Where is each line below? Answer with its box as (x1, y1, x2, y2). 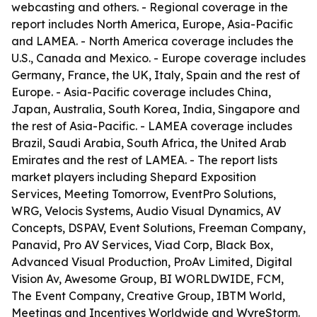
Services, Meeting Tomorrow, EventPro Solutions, (11, 187, 276, 201)
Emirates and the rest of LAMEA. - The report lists (11, 153, 277, 167)
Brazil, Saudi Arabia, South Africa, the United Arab (11, 136, 287, 150)
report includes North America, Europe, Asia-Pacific (11, 17, 293, 31)
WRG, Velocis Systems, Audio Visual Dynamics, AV (11, 204, 281, 218)
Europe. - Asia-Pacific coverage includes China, (11, 85, 271, 99)
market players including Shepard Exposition (11, 170, 256, 184)
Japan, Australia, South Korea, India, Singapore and (11, 102, 300, 116)
